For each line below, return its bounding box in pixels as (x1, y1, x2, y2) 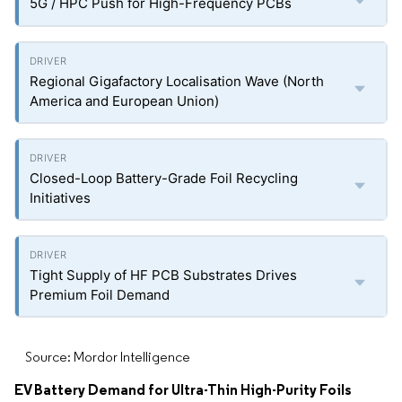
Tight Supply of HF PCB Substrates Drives (30, 267, 297, 284)
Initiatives (30, 189, 91, 206)
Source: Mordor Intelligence (25, 348, 190, 365)
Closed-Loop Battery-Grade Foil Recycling (30, 170, 298, 187)
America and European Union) (30, 92, 219, 109)
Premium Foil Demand (30, 286, 170, 303)
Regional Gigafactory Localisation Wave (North (30, 73, 324, 90)
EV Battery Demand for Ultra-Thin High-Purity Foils (14, 380, 352, 398)
